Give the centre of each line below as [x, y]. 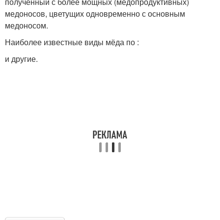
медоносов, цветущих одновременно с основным [95, 13]
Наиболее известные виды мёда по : [72, 42]
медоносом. [27, 25]
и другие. [21, 58]
